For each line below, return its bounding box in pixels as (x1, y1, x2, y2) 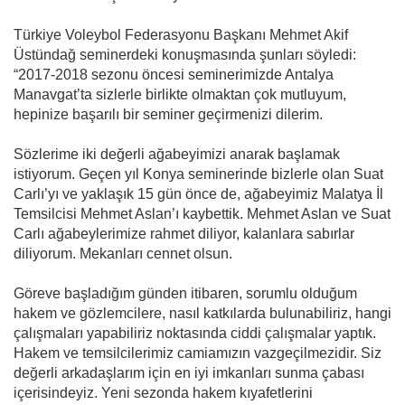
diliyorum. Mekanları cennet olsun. (14, 245, 232, 261)
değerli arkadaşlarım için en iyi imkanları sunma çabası (14, 364, 364, 381)
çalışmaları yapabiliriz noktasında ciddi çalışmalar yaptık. (14, 325, 376, 341)
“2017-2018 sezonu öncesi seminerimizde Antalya (14, 66, 334, 82)
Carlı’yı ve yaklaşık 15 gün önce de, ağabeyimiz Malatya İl (14, 185, 383, 202)
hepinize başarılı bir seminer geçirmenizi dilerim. (14, 106, 323, 122)
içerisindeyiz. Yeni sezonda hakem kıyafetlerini (14, 384, 313, 400)
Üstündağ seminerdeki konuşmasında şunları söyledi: (14, 46, 356, 62)
